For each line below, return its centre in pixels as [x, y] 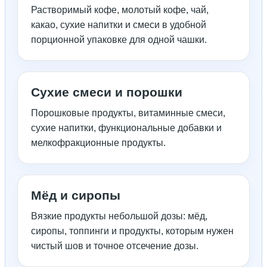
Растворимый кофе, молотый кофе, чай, [120, 10]
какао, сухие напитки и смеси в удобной [119, 25]
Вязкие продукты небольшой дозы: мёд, [119, 216]
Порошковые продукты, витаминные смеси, [128, 113]
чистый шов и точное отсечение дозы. [115, 246]
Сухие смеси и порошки [107, 92]
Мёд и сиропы [76, 195]
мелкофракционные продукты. [98, 143]
